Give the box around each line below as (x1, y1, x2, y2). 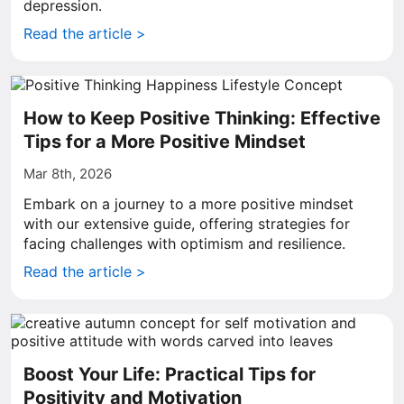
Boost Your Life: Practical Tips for (23, 363, 316, 385)
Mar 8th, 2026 (23, 165, 112, 182)
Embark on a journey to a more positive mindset (23, 195, 353, 213)
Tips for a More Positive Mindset (23, 131, 306, 152)
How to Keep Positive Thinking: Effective (23, 107, 381, 129)
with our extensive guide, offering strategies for (23, 215, 350, 233)
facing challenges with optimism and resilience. (23, 234, 345, 252)
